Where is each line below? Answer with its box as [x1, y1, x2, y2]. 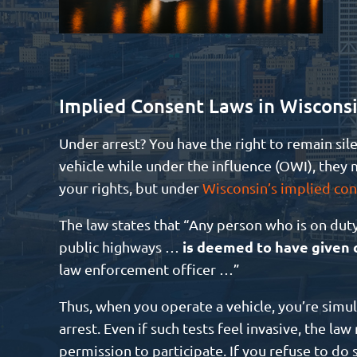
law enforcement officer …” [58, 260, 240, 277]
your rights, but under [58, 178, 202, 196]
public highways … [58, 237, 182, 255]
